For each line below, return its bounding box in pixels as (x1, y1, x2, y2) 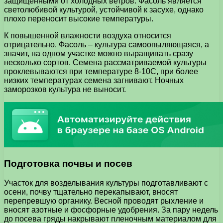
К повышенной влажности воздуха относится (4, 31, 171, 40)
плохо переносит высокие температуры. (4, 14, 153, 23)
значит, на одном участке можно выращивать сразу (4, 49, 193, 58)
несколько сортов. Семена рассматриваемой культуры (4, 58, 207, 67)
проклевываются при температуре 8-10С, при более (4, 67, 198, 76)
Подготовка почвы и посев (4, 158, 132, 169)
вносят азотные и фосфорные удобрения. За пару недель (4, 206, 218, 215)
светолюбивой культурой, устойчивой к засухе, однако (4, 5, 204, 14)
